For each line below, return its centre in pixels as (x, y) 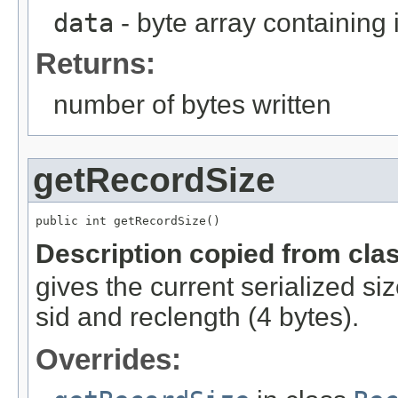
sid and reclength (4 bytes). (197, 316)
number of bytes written (192, 104)
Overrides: (108, 359)
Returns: (96, 63)
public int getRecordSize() (128, 220)
